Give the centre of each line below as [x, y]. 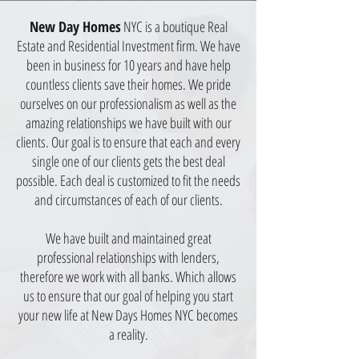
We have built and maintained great [128, 238]
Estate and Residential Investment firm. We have [128, 46]
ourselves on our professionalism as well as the [128, 103]
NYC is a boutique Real [174, 26]
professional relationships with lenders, [128, 257]
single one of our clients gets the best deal [128, 161]
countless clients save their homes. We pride [128, 84]
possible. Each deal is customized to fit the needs [128, 180]
